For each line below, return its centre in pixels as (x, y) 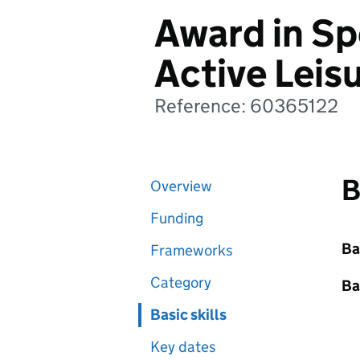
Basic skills (188, 315)
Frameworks (192, 250)
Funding (177, 218)
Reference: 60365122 (246, 106)
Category (181, 282)
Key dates (183, 347)
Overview (181, 186)
